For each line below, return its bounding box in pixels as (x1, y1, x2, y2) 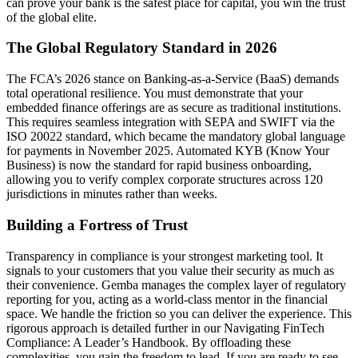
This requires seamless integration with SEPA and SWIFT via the (6, 115, 335, 129)
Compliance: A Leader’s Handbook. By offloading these (6, 335, 291, 349)
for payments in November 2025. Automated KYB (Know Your (6, 144, 329, 158)
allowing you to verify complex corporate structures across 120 (6, 173, 323, 187)
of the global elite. (6, 10, 97, 24)
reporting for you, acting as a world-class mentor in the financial (6, 292, 328, 306)
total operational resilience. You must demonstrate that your (6, 86, 303, 101)
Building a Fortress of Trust (6, 216, 188, 233)
